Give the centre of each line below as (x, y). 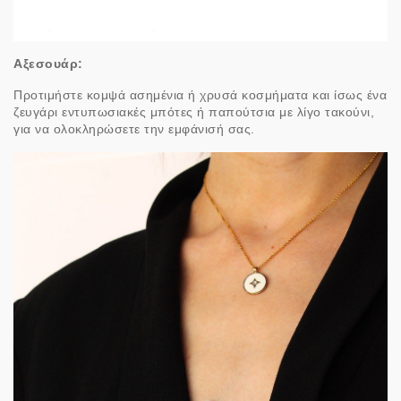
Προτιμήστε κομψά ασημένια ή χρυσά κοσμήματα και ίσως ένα (200, 95)
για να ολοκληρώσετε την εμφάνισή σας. (134, 129)
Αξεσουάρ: (48, 64)
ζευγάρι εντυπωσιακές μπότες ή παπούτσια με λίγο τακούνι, (194, 112)
